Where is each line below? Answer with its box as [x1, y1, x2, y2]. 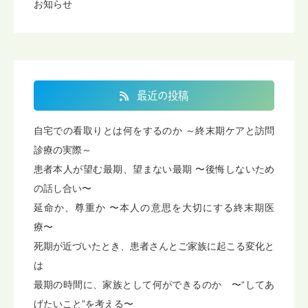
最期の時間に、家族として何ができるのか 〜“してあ [33, 278, 275, 290]
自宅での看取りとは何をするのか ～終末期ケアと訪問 [33, 124, 275, 136]
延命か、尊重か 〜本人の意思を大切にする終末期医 [33, 201, 275, 213]
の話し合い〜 [33, 182, 91, 194]
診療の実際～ [33, 144, 91, 155]
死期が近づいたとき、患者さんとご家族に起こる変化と [33, 240, 275, 252]
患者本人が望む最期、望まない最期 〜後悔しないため [33, 163, 275, 175]
